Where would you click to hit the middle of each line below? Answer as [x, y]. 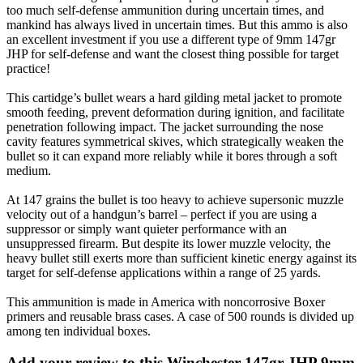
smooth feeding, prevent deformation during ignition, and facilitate [175, 112]
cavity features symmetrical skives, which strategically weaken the [175, 141]
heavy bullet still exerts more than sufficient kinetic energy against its [181, 258]
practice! [28, 68]
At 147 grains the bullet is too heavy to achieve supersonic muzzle [175, 199]
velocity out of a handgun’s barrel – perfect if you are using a [162, 214]
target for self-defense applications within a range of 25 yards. [164, 272]
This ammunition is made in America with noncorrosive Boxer [166, 301]
